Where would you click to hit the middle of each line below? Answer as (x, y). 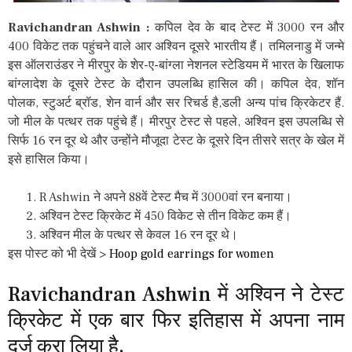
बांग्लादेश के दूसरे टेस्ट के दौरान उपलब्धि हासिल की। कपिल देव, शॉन (176, 84)
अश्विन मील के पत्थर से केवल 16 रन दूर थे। (139, 235)
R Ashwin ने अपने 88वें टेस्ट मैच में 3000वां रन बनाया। (166, 197)
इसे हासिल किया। (49, 159)
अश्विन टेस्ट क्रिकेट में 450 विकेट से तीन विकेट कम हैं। (165, 216)
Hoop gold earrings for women (192, 254)
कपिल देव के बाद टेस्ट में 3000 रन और (250, 27)
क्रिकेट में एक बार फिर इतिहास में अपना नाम (176, 321)
